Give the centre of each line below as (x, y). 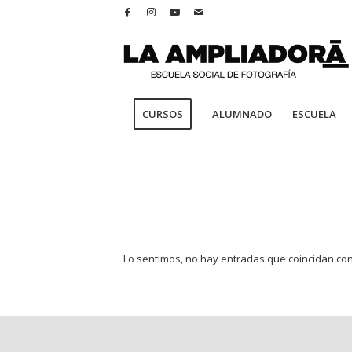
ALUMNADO (242, 114)
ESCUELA (314, 114)
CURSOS (163, 114)
